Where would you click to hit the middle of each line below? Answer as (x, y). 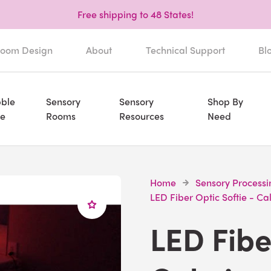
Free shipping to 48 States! (135, 14)
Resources (142, 116)
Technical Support (185, 50)
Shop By (225, 101)
